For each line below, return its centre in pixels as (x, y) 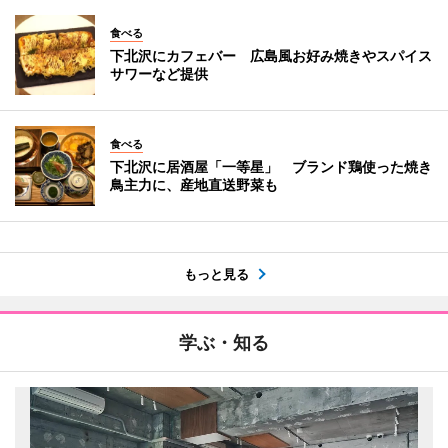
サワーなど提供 (159, 73)
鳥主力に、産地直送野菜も (194, 184)
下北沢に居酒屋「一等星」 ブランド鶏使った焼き (271, 166)
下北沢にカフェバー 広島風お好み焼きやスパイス (271, 55)
